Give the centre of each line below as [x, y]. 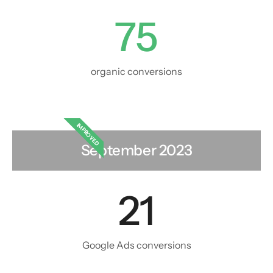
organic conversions [136, 72]
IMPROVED [88, 134]
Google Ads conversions [136, 245]
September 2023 [136, 151]
